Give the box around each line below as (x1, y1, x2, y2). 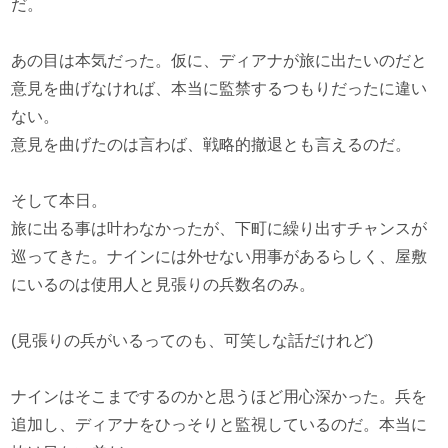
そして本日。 (11, 192, 108, 209)
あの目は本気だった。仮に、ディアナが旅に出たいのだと (11, 52, 428, 69)
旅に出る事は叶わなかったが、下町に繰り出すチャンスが (11, 220, 428, 237)
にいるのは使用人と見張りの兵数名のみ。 (11, 276, 316, 293)
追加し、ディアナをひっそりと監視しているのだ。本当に (11, 416, 428, 433)
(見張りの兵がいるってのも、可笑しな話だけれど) (11, 332, 374, 349)
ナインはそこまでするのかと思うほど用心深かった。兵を (11, 388, 428, 405)
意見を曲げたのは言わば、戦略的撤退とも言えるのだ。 (11, 136, 412, 153)
